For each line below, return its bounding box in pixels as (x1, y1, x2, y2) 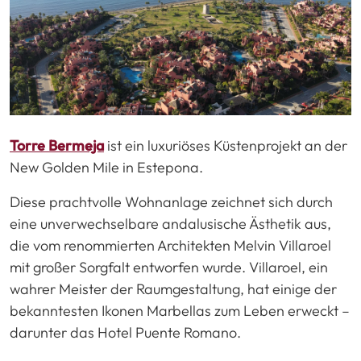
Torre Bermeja (10, 135, 104, 155)
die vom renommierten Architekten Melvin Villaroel (10, 235, 331, 255)
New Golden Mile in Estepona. (10, 157, 203, 176)
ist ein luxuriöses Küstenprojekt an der (104, 135, 347, 155)
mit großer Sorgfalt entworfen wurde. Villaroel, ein (10, 257, 328, 276)
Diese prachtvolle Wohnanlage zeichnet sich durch (10, 192, 333, 211)
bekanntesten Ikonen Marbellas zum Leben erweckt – (10, 301, 350, 320)
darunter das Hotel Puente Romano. (10, 322, 241, 342)
